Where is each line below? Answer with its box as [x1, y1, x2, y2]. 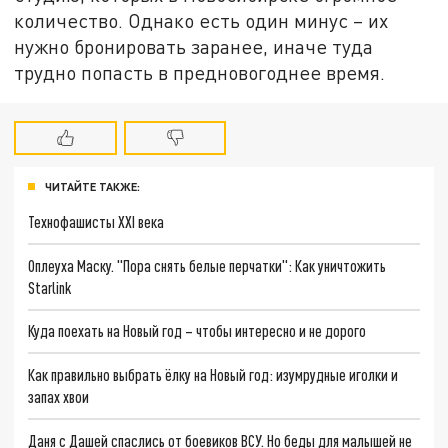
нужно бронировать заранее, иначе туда [14, 35, 374, 59]
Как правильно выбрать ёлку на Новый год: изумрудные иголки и [28, 365, 399, 385]
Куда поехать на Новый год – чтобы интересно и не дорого [28, 321, 367, 341]
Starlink [28, 277, 72, 297]
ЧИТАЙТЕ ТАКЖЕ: [45, 180, 140, 194]
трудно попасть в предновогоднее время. [14, 61, 386, 85]
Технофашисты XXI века [28, 212, 165, 232]
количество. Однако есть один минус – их [14, 9, 389, 33]
